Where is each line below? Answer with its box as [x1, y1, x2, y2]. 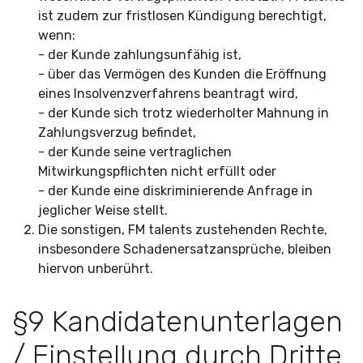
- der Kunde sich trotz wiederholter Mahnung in [38, 105, 329, 121]
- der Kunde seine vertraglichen [38, 144, 232, 160]
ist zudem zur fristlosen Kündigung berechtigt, [38, 8, 327, 23]
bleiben [288, 241, 331, 257]
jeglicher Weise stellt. [38, 203, 168, 218]
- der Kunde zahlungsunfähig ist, [38, 47, 241, 62]
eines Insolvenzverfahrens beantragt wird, [38, 86, 298, 101]
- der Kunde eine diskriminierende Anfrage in [38, 183, 313, 199]
